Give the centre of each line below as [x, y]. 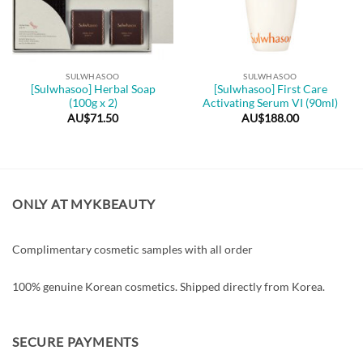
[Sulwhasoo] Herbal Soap [93, 90]
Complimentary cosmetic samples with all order [132, 249]
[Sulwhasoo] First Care [270, 90]
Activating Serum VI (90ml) [270, 103]
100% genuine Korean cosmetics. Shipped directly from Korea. [169, 286]
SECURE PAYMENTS [75, 342]
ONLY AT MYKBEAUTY [84, 204]
